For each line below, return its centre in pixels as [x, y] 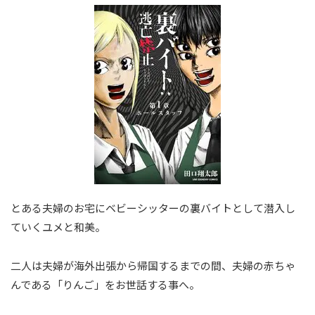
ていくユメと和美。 [58, 226]
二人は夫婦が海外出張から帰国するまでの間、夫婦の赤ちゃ [153, 265]
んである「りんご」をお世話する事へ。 [105, 284]
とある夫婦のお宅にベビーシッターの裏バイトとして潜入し [153, 207]
